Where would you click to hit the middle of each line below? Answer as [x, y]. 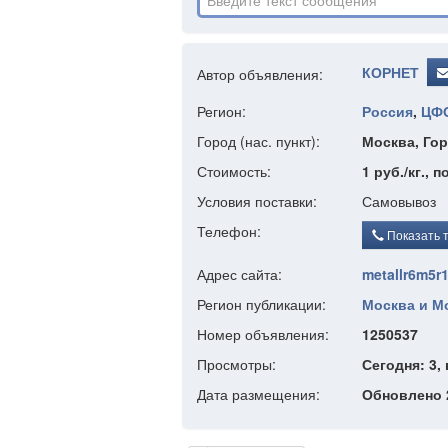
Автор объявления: [260, 74]
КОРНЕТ [390, 72]
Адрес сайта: [239, 274]
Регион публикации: [261, 304]
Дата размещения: [258, 394]
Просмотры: [236, 364]
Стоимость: [234, 171]
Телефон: [229, 231]
